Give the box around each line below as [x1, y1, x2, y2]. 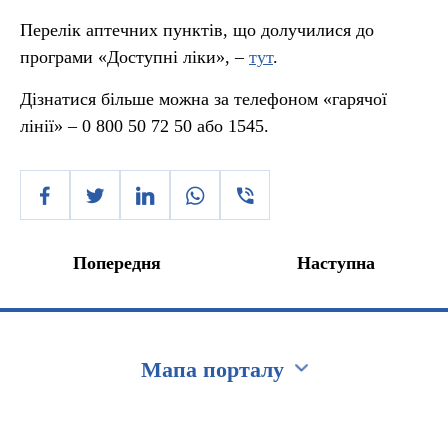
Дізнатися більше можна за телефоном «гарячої [20, 89, 387, 109]
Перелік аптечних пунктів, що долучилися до [20, 20, 374, 40]
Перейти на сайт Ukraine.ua [12, 410, 225, 430]
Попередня [73, 253, 161, 273]
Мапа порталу [141, 357, 284, 382]
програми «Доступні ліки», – [20, 47, 249, 67]
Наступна [297, 253, 375, 273]
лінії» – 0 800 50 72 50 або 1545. [20, 116, 269, 136]
